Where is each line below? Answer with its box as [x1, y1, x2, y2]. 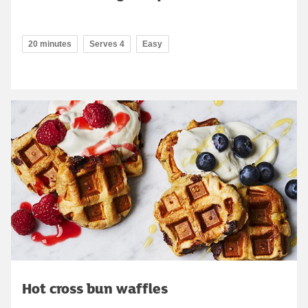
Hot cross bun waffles [22, 278, 168, 299]
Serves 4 [89, 39, 124, 49]
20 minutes [28, 39, 71, 49]
